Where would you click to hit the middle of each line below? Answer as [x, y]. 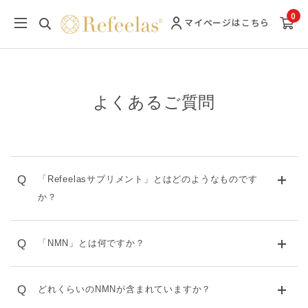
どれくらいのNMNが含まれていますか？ [125, 289]
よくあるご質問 [154, 102]
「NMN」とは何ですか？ [91, 243]
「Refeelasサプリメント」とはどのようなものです [148, 179]
